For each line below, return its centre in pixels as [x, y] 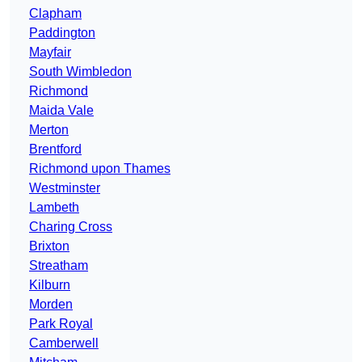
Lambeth [54, 208]
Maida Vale [61, 111]
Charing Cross [71, 227]
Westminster [65, 188]
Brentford [55, 149]
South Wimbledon [80, 72]
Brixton [49, 246]
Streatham [59, 266]
